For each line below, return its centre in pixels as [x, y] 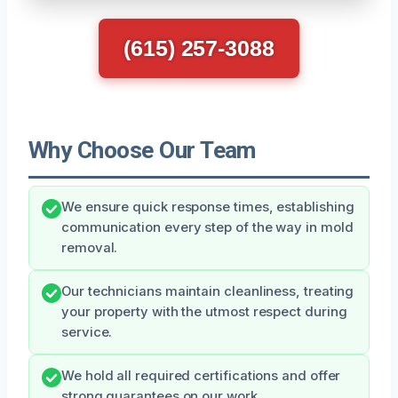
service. [87, 332]
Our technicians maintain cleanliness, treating [208, 291]
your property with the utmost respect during [204, 311]
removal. [90, 247]
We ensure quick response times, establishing [208, 207]
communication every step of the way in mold [207, 227]
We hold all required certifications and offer [201, 375]
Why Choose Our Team [142, 150]
